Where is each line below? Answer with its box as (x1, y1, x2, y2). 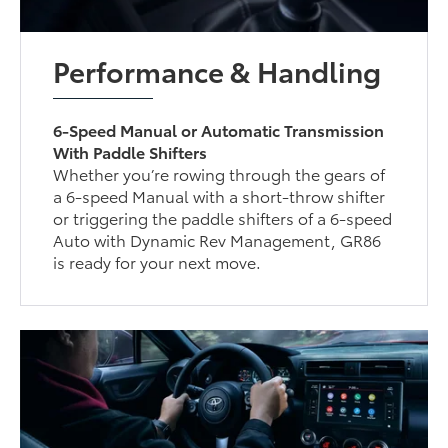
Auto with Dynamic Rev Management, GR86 (53, 227, 382, 251)
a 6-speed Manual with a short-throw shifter (53, 183, 386, 207)
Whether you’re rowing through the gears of (53, 161, 386, 185)
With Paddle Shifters (53, 139, 208, 163)
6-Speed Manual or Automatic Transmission (53, 117, 385, 141)
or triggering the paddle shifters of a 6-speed (53, 205, 393, 229)
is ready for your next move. (53, 249, 262, 273)
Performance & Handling (53, 49, 382, 90)
